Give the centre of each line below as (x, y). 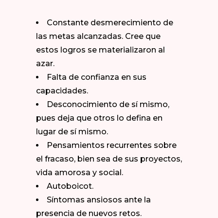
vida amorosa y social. (80, 173)
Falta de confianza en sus (97, 77)
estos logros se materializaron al (100, 50)
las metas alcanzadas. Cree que (98, 36)
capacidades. (62, 91)
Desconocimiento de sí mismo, (108, 104)
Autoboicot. (70, 186)
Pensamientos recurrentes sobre (112, 145)
